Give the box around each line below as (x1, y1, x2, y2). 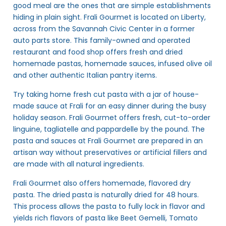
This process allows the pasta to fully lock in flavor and (13, 201, 205, 211)
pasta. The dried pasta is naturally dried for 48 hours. (13, 189, 199, 200)
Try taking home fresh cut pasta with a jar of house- (13, 89, 199, 99)
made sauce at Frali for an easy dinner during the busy (13, 100, 206, 111)
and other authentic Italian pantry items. (13, 70, 159, 80)
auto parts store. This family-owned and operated (13, 35, 190, 45)
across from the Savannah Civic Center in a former (13, 24, 195, 34)
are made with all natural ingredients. (13, 158, 146, 169)
